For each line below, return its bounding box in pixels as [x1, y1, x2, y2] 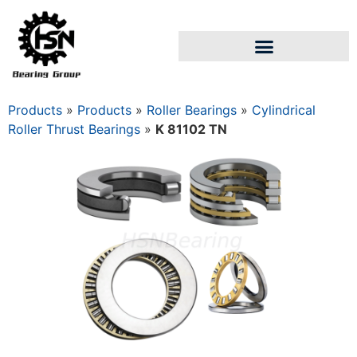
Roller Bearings [147, 102, 237, 119]
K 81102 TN [155, 121, 227, 138]
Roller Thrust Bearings [8, 121, 140, 138]
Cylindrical [252, 102, 316, 119]
